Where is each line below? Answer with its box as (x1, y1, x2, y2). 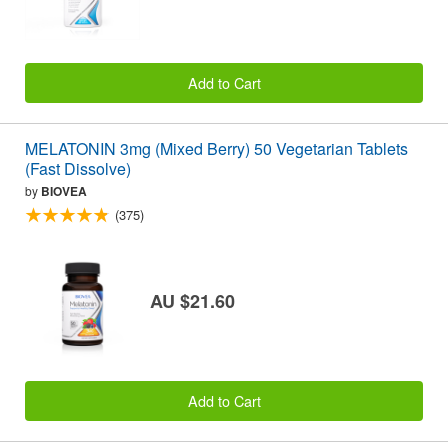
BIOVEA (41, 182, 87, 201)
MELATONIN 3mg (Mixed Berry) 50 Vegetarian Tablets (25, 137, 408, 161)
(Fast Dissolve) (25, 157, 131, 181)
